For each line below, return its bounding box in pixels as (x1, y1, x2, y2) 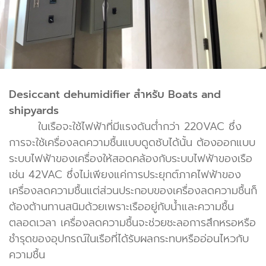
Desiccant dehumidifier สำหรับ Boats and (9, 86, 221, 103)
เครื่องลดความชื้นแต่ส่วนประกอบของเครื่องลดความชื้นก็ (9, 182, 257, 199)
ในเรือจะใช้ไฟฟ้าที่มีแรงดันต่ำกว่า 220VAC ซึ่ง (9, 118, 242, 135)
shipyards (9, 102, 59, 119)
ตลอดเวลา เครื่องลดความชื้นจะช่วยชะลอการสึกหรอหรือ (9, 214, 256, 232)
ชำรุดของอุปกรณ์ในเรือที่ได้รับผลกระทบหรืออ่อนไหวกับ (9, 230, 249, 248)
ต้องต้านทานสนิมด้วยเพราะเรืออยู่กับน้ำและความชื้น (9, 198, 234, 216)
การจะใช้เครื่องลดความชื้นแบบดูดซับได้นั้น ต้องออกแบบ (9, 134, 255, 151)
